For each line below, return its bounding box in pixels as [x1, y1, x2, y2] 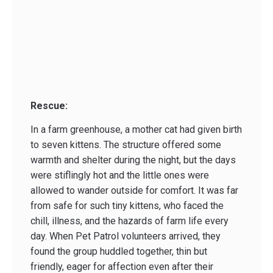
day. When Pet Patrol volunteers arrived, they [30, 230, 221, 243]
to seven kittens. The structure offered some [30, 139, 221, 151]
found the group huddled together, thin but [30, 246, 207, 258]
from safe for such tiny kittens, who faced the [30, 200, 224, 212]
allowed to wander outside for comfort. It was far [30, 185, 238, 197]
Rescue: [30, 99, 68, 112]
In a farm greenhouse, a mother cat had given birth [30, 124, 242, 136]
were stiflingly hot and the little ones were [30, 169, 209, 182]
